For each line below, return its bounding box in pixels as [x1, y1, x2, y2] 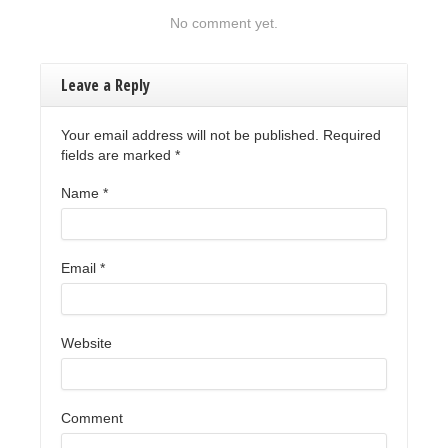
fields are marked [61, 147, 175, 164]
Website [61, 335, 112, 352]
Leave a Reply [61, 74, 150, 97]
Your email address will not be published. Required [61, 127, 381, 144]
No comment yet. [170, 15, 278, 32]
